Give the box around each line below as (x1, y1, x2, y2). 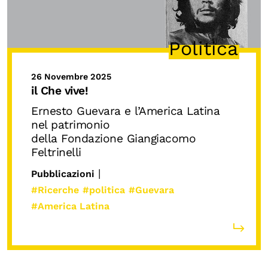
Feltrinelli (31, 145, 81, 160)
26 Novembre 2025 (31, 72, 111, 82)
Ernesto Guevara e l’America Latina (31, 104, 220, 118)
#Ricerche (31, 184, 79, 196)
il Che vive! (31, 84, 88, 98)
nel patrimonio (31, 118, 109, 132)
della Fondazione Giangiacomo (31, 132, 196, 146)
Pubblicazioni (31, 167, 95, 179)
